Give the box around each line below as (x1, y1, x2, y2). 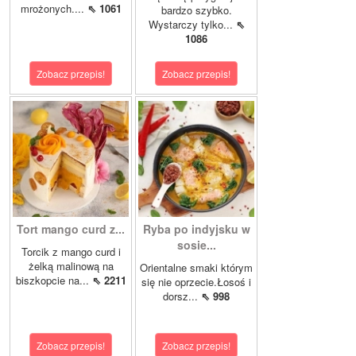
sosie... (176, 237, 216, 253)
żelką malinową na (28, 258, 114, 274)
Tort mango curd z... (17, 221, 125, 238)
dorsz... (163, 288, 201, 304)
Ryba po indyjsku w (142, 221, 250, 238)
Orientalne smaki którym (140, 260, 253, 276)
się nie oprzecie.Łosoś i (141, 274, 251, 290)
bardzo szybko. (161, 2, 232, 18)
